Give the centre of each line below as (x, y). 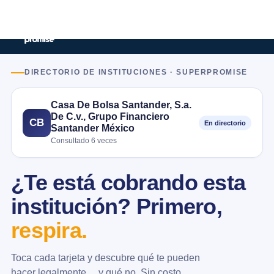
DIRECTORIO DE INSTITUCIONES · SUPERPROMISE (136, 72)
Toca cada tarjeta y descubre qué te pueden (106, 257)
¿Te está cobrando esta (128, 183)
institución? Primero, (117, 207)
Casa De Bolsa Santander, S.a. (121, 105)
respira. (49, 231)
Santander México (93, 128)
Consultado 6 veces (84, 141)
